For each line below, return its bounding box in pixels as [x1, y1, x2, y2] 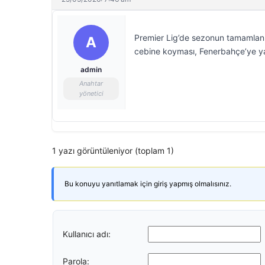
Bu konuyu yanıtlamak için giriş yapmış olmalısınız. [64, 179, 231, 188]
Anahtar [79, 79, 103, 88]
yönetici [79, 89, 104, 98]
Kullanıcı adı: [63, 228, 111, 239]
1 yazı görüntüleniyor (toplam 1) [52, 146, 174, 156]
